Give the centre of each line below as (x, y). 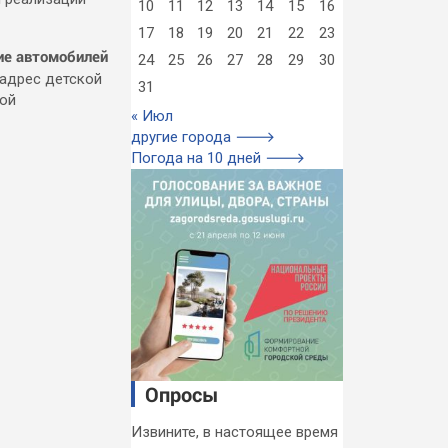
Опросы (181, 394)
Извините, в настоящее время (234, 432)
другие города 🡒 (202, 137)
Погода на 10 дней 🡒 (217, 158)
